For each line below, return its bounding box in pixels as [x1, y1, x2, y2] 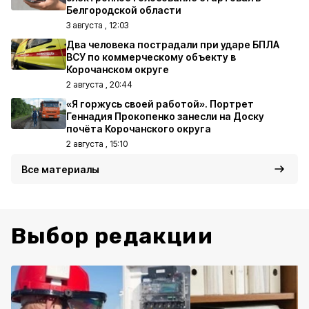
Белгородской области [66, 4, 181, 16]
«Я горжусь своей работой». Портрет [66, 98, 254, 110]
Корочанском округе [66, 63, 169, 75]
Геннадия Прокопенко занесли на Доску [66, 110, 264, 122]
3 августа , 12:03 [66, 20, 128, 30]
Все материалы [21, 163, 99, 175]
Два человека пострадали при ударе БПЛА [66, 39, 279, 50]
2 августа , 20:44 [66, 79, 132, 90]
